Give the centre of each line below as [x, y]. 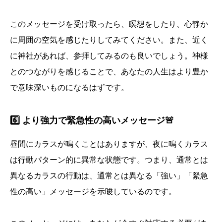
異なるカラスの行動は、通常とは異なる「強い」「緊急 [109, 176]
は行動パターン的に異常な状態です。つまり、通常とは [109, 160]
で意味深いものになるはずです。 [69, 88]
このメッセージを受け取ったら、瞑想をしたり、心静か [109, 24]
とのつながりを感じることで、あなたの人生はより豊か [109, 72]
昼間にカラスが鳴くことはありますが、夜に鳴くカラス [109, 144]
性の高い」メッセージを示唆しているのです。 [93, 192]
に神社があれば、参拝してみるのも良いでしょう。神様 [109, 56]
